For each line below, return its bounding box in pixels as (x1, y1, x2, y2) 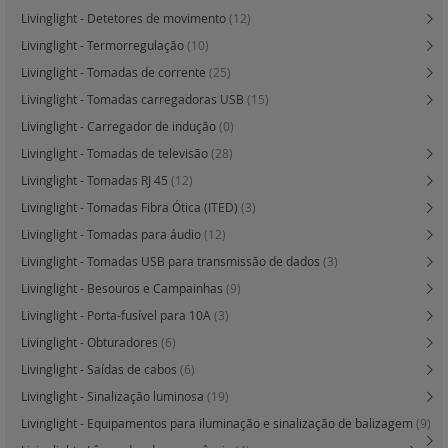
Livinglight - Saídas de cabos (21, 361, 180, 378)
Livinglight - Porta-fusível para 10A (21, 307, 214, 324)
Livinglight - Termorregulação (21, 37, 187, 54)
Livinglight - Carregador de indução (21, 118, 219, 135)
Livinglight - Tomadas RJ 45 (21, 172, 171, 189)
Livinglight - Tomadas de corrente (21, 64, 209, 81)
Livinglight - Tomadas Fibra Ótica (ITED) (21, 199, 241, 216)
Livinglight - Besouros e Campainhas (21, 280, 226, 297)
